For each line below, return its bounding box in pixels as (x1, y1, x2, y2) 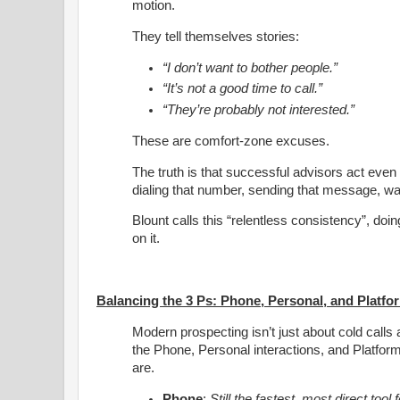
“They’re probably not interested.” (162, 102, 355, 117)
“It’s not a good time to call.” (162, 81, 323, 96)
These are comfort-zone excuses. (132, 133, 333, 148)
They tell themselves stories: (132, 29, 299, 44)
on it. (132, 231, 160, 246)
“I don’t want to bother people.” (162, 60, 338, 75)
